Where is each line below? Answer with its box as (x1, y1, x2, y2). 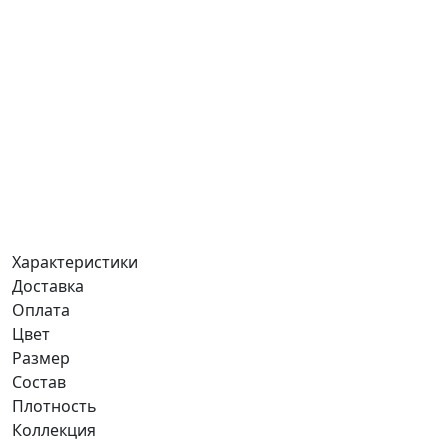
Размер (12, 347, 70, 370)
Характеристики (12, 251, 138, 274)
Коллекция (12, 419, 96, 442)
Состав (12, 371, 66, 394)
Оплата (12, 299, 70, 322)
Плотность (12, 395, 97, 418)
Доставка (12, 275, 84, 298)
